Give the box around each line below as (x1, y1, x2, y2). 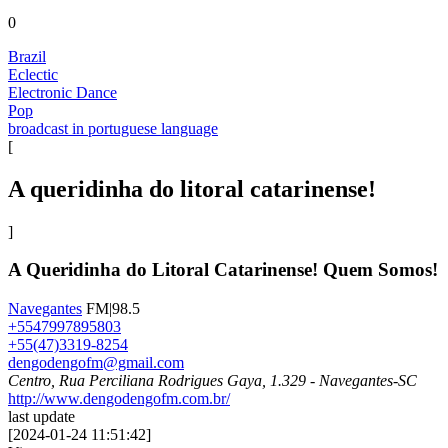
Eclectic (8, 65, 58, 83)
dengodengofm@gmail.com (8, 354, 184, 372)
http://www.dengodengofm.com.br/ (8, 390, 230, 408)
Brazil (8, 47, 46, 65)
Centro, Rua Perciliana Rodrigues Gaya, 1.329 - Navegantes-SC (8, 372, 417, 390)
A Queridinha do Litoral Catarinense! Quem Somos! (8, 259, 438, 281)
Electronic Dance (8, 83, 117, 101)
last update (8, 408, 75, 426)
